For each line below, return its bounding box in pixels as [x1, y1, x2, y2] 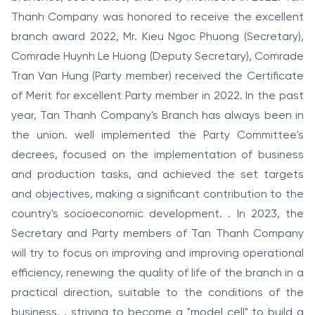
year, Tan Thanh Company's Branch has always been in [11, 109, 304, 122]
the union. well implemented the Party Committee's [11, 129, 304, 141]
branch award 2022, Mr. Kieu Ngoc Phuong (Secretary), [11, 30, 304, 43]
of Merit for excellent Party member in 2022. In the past [11, 89, 304, 102]
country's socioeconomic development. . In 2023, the [11, 207, 304, 220]
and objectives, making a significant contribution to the [11, 188, 304, 200]
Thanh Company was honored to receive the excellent [11, 11, 304, 23]
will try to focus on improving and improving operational [11, 247, 304, 259]
